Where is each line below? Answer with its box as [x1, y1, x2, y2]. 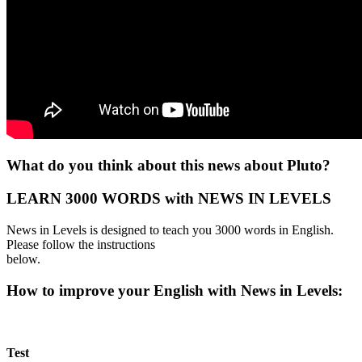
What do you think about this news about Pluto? [6, 157, 330, 175]
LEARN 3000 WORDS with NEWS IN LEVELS [6, 190, 331, 208]
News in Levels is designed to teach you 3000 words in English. [6, 222, 334, 237]
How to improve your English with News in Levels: [6, 281, 347, 299]
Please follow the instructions [6, 237, 155, 251]
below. [6, 251, 40, 266]
